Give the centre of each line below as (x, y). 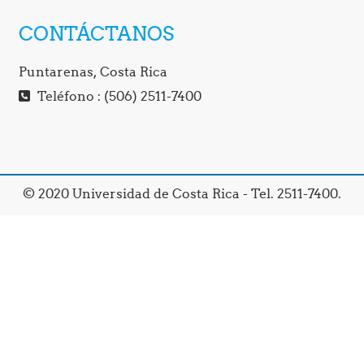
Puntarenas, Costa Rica (93, 71)
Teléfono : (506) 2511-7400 (118, 96)
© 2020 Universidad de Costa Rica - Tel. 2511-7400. (182, 193)
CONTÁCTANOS (97, 33)
